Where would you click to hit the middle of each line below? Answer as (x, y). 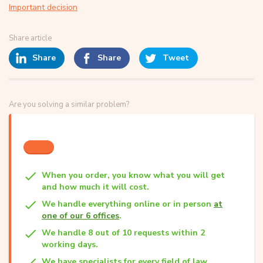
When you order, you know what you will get (133, 175)
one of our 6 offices (80, 216)
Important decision (43, 7)
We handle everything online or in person (128, 204)
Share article (30, 38)
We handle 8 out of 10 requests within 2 (123, 233)
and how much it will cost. (95, 187)
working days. (70, 245)
